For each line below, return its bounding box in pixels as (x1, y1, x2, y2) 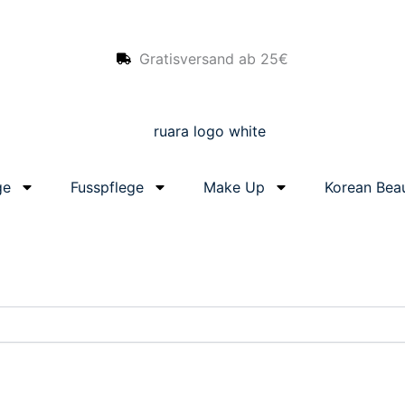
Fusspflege (70, 177, 144, 196)
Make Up (202, 177, 265, 196)
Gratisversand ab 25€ (139, 50, 288, 68)
